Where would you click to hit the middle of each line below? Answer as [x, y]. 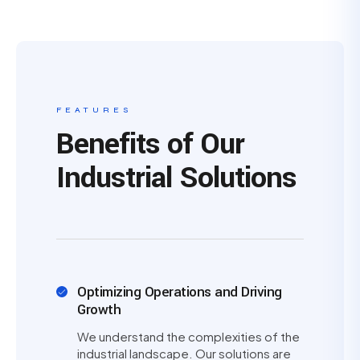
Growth [99, 310]
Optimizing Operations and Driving [180, 292]
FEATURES [94, 110]
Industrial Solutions [176, 178]
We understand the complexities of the [188, 336]
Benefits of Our [150, 144]
